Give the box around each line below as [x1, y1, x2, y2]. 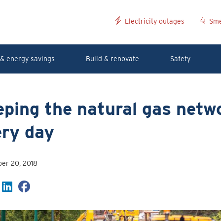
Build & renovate [85, 55, 139, 63]
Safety [170, 55, 191, 63]
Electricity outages [125, 17, 184, 25]
